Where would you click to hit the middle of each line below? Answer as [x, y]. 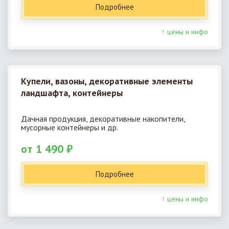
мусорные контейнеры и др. [70, 127]
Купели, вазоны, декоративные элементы [107, 81]
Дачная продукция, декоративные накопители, [103, 118]
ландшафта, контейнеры [72, 93]
